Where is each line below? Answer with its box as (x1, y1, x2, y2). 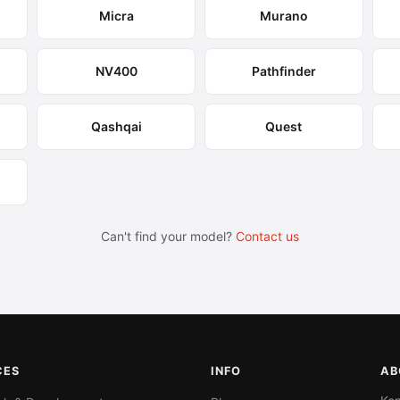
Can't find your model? (101, 229, 236, 244)
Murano (259, 8, 308, 23)
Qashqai (90, 119, 142, 134)
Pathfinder (251, 63, 316, 79)
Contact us (236, 229, 299, 244)
